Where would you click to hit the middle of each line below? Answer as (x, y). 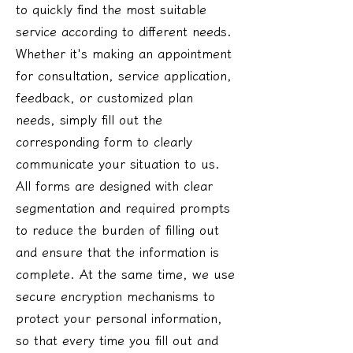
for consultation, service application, (124, 75)
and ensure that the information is (117, 252)
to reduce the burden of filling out (117, 230)
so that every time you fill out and (117, 340)
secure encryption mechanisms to (115, 296)
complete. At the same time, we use (125, 274)
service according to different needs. (124, 31)
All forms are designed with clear (114, 186)
